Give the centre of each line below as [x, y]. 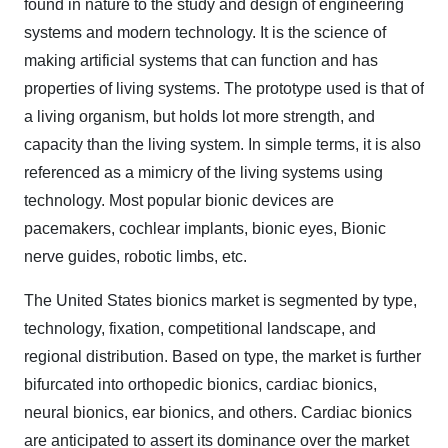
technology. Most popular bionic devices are [179, 200]
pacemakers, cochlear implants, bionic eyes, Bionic [205, 228]
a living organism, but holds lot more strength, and [199, 116]
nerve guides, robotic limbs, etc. [135, 256]
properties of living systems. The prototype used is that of [224, 88]
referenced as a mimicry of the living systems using [203, 172]
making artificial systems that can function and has [201, 60]
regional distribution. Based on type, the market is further [222, 356]
